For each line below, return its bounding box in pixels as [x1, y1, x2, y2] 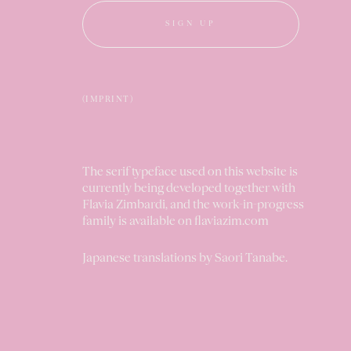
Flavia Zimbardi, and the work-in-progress [81, 199, 304, 212]
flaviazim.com [194, 215, 269, 228]
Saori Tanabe [214, 252, 285, 265]
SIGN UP [165, 20, 216, 28]
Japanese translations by [81, 252, 215, 265]
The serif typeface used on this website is [81, 166, 300, 179]
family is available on [81, 215, 194, 228]
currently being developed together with [81, 183, 295, 195]
